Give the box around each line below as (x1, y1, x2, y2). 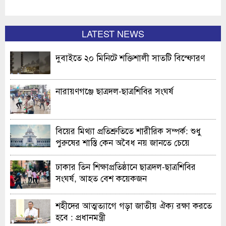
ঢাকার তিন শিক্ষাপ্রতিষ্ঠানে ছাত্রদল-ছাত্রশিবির (55, 160, 196, 173)
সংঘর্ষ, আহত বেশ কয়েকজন (55, 172, 147, 185)
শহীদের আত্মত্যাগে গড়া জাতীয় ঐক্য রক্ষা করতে (55, 198, 212, 211)
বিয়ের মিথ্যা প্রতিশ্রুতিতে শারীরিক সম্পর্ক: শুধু (55, 124, 201, 137)
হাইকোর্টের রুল (55, 147, 105, 160)
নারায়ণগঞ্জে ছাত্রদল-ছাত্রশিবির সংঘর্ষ (55, 84, 174, 97)
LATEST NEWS (82, 26, 144, 40)
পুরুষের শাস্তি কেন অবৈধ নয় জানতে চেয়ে (55, 136, 190, 149)
